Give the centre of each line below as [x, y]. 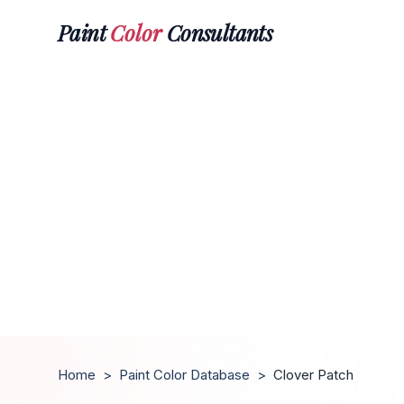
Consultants [217, 32]
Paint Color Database [184, 375]
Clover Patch [313, 375]
